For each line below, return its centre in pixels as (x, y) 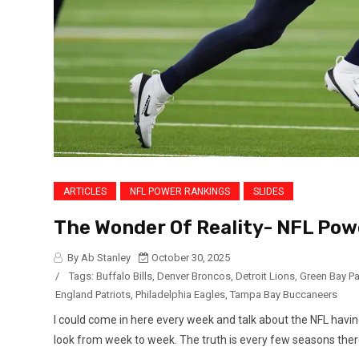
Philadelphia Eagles (180, 295)
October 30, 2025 (190, 258)
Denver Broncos (194, 276)
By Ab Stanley (98, 258)
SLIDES (268, 192)
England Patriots (93, 295)
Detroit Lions (265, 276)
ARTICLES (85, 192)
